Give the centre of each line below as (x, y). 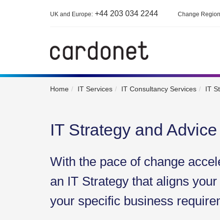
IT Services (95, 89)
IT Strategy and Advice (134, 130)
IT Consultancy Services (159, 89)
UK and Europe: (71, 14)
